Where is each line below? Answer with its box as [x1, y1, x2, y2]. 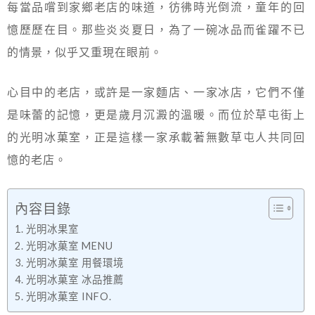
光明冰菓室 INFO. [25, 290, 112, 303]
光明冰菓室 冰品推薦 [25, 274, 124, 286]
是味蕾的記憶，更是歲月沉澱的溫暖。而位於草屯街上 [7, 108, 305, 122]
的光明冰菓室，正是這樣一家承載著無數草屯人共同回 [7, 130, 305, 144]
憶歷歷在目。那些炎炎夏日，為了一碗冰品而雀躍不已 [7, 22, 305, 37]
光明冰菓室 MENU [25, 240, 113, 252]
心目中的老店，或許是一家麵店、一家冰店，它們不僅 [7, 85, 305, 99]
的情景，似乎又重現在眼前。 [7, 45, 162, 59]
